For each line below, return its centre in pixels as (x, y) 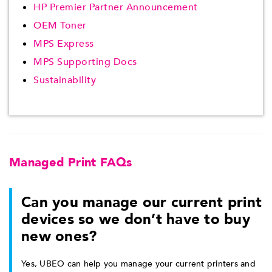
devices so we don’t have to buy (136, 219)
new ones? (59, 236)
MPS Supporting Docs (85, 62)
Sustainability (65, 80)
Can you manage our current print (141, 202)
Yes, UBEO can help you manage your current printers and (138, 264)
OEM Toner (60, 25)
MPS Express (64, 44)
